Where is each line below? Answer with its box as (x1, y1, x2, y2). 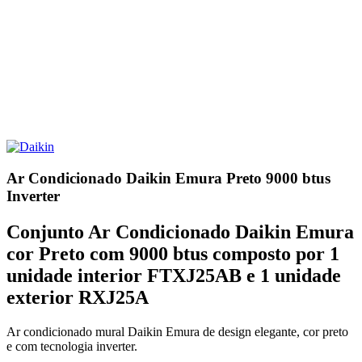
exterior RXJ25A (6, 286, 149, 308)
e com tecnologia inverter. (6, 339, 137, 353)
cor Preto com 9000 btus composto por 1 (6, 242, 339, 264)
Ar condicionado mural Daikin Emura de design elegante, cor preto (6, 324, 348, 339)
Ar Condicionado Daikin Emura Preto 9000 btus (6, 169, 330, 187)
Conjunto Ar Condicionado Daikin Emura (6, 221, 354, 242)
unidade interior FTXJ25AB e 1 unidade (6, 264, 341, 286)
